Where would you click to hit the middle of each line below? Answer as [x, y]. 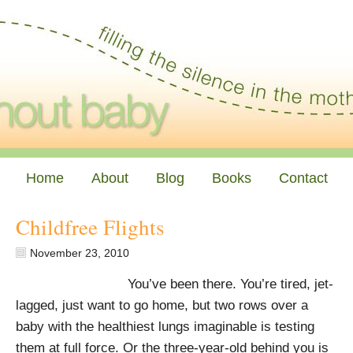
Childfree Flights [90, 227]
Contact [303, 178]
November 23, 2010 [80, 253]
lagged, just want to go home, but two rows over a [162, 305]
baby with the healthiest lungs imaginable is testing [165, 327]
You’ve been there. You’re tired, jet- [230, 284]
